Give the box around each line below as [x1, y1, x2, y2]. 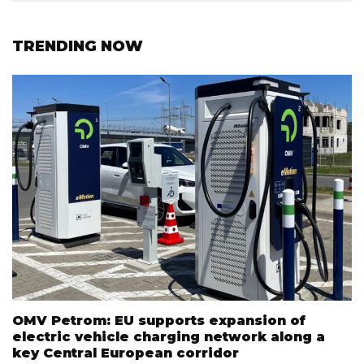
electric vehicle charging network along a [12, 328, 325, 344]
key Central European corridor [12, 344, 239, 361]
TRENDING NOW [12, 37, 143, 55]
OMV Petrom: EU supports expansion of [12, 312, 305, 328]
